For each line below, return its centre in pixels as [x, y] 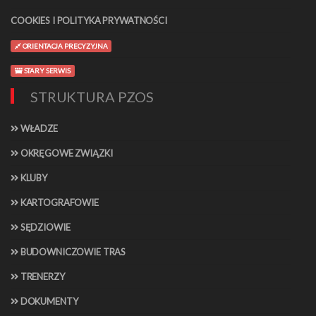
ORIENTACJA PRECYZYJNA [64, 46]
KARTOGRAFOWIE [58, 203]
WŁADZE [38, 129]
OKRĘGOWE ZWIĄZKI [65, 153]
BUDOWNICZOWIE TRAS [72, 252]
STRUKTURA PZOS [92, 97]
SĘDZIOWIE [44, 227]
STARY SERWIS [46, 71]
